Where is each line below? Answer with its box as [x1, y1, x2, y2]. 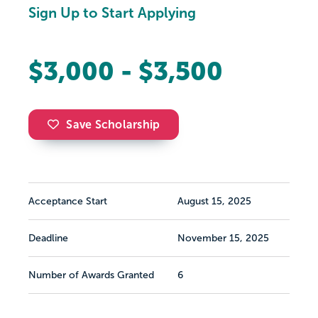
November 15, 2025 [177, 233, 269, 244]
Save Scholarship [66, 119, 160, 131]
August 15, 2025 [177, 196, 251, 207]
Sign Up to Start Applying [28, 5, 196, 21]
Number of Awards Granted [28, 270, 154, 281]
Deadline [28, 233, 68, 244]
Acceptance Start [28, 196, 107, 207]
